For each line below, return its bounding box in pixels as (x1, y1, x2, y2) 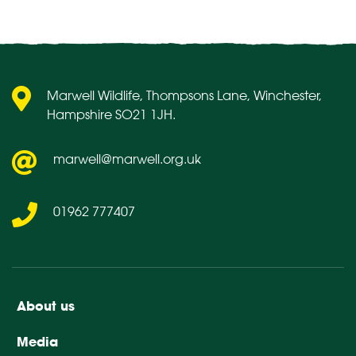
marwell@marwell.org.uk (53, 150, 201, 167)
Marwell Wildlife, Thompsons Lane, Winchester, (47, 87, 322, 103)
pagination (130, 13, 242, 37)
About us (17, 297, 75, 314)
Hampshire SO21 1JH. (47, 106, 176, 122)
